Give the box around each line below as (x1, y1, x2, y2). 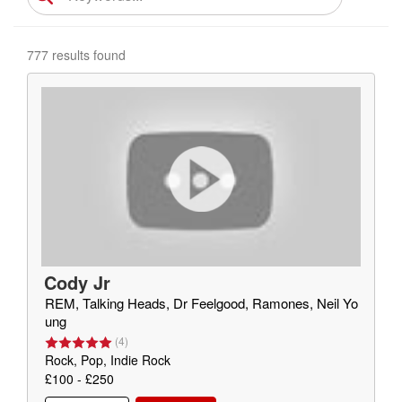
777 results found (27, 46, 126, 64)
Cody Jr (44, 269, 110, 295)
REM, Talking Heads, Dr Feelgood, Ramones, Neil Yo (45, 293, 358, 312)
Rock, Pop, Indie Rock (45, 351, 170, 369)
